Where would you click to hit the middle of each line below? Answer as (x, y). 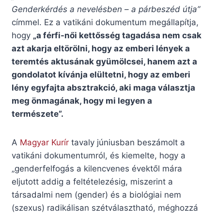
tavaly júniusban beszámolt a (127, 143)
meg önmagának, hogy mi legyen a (82, 101)
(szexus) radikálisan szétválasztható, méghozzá (105, 208)
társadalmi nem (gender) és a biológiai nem (96, 195)
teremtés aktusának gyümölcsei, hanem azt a (104, 62)
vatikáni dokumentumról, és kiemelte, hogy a (99, 156)
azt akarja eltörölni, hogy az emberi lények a (101, 49)
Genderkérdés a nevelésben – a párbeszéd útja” (106, 9)
